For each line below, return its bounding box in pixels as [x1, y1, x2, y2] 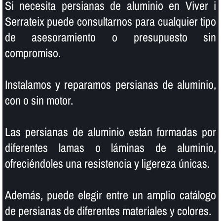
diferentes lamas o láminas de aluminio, [4, 139, 217, 155]
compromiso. [4, 44, 61, 61]
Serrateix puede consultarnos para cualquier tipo [4, 13, 217, 29]
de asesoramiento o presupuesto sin [4, 29, 217, 45]
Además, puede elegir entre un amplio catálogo [4, 186, 217, 203]
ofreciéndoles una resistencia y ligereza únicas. [4, 155, 210, 171]
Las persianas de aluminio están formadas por [4, 123, 217, 140]
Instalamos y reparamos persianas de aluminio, [4, 76, 217, 92]
